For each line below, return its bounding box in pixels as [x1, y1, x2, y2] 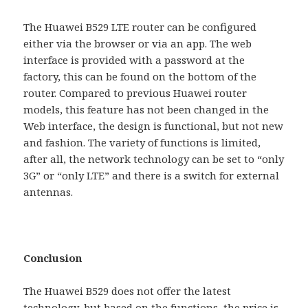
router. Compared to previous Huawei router [23, 85, 247, 100]
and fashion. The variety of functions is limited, [23, 135, 261, 149]
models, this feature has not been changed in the [23, 102, 269, 116]
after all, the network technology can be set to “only [23, 151, 285, 166]
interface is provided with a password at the [23, 52, 245, 67]
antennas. [23, 184, 74, 199]
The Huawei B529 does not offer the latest [23, 283, 232, 298]
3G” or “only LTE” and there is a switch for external [23, 168, 280, 182]
